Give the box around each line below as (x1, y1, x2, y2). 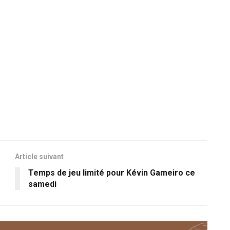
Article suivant (15, 152, 64, 161)
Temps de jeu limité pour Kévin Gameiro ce (28, 167, 195, 178)
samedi (28, 179, 56, 189)
